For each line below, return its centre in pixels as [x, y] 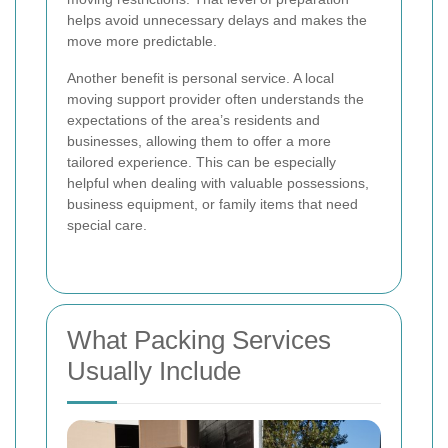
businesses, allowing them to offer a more [199, 141]
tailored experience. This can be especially [201, 162]
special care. [107, 225]
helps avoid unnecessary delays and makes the [217, 20]
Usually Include [154, 371]
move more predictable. [142, 41]
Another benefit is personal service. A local [200, 78]
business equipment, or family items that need [212, 204]
